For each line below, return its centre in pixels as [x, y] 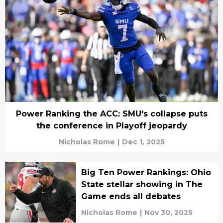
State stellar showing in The [142, 184]
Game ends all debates [131, 196]
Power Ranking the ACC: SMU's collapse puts [111, 113]
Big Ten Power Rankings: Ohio [146, 172]
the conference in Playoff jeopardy [111, 125]
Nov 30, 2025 [168, 212]
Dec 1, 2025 [143, 142]
